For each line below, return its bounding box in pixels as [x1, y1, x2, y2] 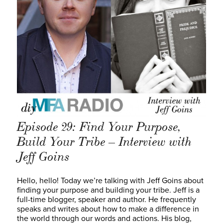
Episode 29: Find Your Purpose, [17, 119, 182, 135]
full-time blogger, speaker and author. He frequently [17, 195, 196, 205]
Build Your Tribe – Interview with [17, 134, 192, 150]
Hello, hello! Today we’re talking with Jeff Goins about [17, 176, 204, 186]
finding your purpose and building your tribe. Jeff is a [17, 185, 200, 196]
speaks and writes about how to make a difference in [17, 204, 199, 215]
